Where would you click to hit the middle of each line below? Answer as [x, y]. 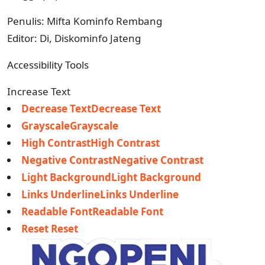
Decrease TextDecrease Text [91, 108]
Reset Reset [50, 228]
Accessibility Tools [48, 64]
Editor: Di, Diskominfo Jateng [74, 38]
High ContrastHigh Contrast [91, 143]
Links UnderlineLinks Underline [100, 194]
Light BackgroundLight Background [111, 177]
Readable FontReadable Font [92, 211]
